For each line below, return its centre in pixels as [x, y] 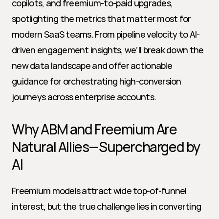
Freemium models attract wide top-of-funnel [99, 191]
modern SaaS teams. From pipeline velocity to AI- [106, 34]
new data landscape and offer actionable [92, 66]
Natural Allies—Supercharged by [106, 147]
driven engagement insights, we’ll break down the [108, 50]
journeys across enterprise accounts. [84, 97]
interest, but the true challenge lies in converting [107, 206]
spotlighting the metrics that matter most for [101, 19]
